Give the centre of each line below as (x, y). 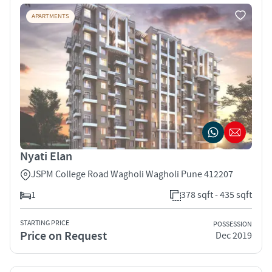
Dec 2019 (234, 236)
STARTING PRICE (45, 223)
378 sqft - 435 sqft (216, 195)
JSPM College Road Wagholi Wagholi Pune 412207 (132, 174)
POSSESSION (233, 225)
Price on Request (63, 236)
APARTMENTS (50, 16)
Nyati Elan (46, 156)
